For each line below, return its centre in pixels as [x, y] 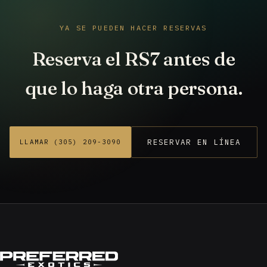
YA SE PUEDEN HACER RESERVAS [133, 28]
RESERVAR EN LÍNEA [194, 142]
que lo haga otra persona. [133, 88]
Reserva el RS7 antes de [133, 59]
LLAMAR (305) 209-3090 [71, 142]
